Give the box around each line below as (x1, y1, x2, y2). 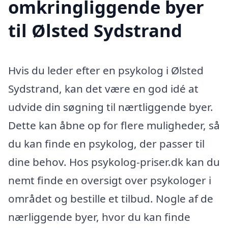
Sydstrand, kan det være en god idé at (8, 81, 198, 96)
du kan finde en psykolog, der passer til (8, 136, 205, 151)
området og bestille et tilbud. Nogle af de (8, 191, 213, 206)
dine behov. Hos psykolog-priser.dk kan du (8, 154, 220, 169)
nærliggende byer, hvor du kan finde (8, 209, 190, 224)
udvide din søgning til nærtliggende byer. (8, 99, 213, 114)
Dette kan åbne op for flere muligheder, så (8, 118, 220, 132)
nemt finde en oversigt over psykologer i (8, 173, 211, 187)
